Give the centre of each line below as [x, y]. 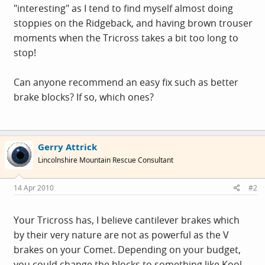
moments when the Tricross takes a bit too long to [126, 38]
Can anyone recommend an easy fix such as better [126, 82]
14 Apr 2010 [34, 188]
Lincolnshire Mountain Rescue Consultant [106, 160]
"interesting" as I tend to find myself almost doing [123, 8]
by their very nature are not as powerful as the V [121, 235]
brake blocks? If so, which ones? [84, 97]
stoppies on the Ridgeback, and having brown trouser [133, 23]
